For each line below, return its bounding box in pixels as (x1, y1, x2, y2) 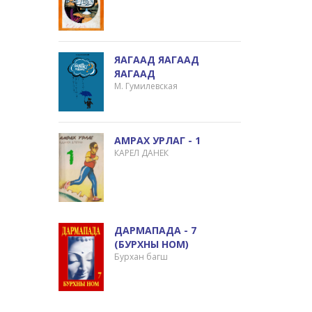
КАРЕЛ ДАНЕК (114, 147, 169, 159)
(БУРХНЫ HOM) (114, 237, 189, 251)
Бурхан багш (114, 250, 169, 263)
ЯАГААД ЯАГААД (114, 53, 200, 67)
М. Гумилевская (114, 80, 178, 93)
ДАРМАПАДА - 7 (114, 223, 197, 237)
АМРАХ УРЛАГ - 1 (114, 134, 201, 148)
